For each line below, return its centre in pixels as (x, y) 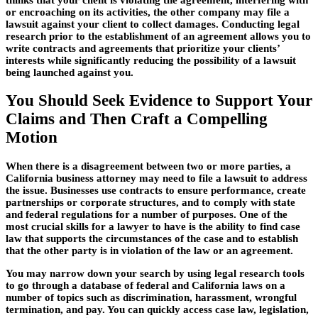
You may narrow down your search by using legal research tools (155, 273)
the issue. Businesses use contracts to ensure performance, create (156, 190)
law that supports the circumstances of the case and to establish (152, 238)
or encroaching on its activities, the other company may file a (148, 12)
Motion (32, 138)
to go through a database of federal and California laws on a (146, 285)
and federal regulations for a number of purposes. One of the (147, 214)
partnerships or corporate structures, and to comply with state (150, 202)
